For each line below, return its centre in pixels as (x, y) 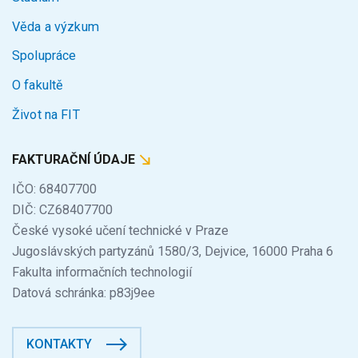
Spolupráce (44, 56)
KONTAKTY (60, 344)
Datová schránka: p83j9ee (84, 292)
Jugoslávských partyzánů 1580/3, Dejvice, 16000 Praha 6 (173, 251)
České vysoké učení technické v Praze (125, 230)
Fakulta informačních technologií (102, 272)
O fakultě (38, 85)
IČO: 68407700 (54, 189)
